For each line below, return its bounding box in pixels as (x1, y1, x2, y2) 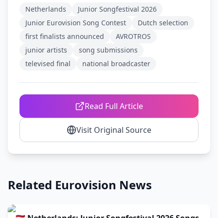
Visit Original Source (76, 125, 151, 135)
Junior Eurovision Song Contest (25, 18, 126, 27)
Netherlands (25, 4, 66, 14)
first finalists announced (25, 32, 104, 41)
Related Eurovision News (8, 177, 152, 193)
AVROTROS (116, 32, 151, 41)
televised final (25, 59, 71, 68)
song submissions (79, 45, 138, 54)
